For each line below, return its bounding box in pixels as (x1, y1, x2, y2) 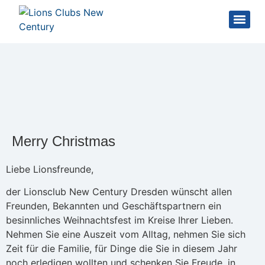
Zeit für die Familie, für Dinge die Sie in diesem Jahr (6, 243, 237, 255)
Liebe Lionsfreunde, (6, 163, 93, 175)
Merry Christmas (12, 133, 115, 149)
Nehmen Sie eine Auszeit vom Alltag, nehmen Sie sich (6, 228, 245, 241)
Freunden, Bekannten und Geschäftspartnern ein (6, 200, 221, 212)
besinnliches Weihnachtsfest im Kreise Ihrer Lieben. (6, 214, 233, 227)
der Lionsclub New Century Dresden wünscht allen (6, 186, 232, 198)
